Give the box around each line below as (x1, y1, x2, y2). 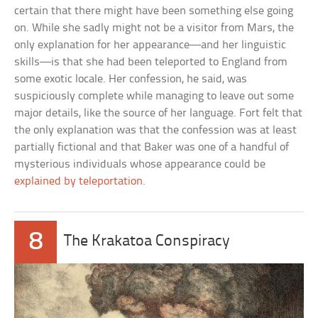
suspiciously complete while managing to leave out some (14, 90, 295, 103)
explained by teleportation (14, 175, 143, 188)
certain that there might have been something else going (14, 5, 294, 18)
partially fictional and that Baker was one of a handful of (14, 141, 290, 154)
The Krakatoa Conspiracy (64, 234, 231, 251)
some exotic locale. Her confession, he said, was (14, 73, 248, 86)
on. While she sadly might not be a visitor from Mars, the (14, 22, 295, 35)
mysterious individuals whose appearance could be (14, 158, 266, 171)
